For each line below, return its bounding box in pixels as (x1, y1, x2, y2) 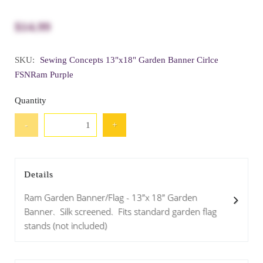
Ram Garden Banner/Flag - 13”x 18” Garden (24, 191, 197, 203)
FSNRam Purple (15, 70, 73, 79)
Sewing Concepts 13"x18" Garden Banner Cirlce (40, 55, 218, 65)
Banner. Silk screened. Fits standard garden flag (24, 205, 217, 217)
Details (24, 170, 53, 179)
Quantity (15, 96, 46, 105)
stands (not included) (24, 220, 107, 231)
